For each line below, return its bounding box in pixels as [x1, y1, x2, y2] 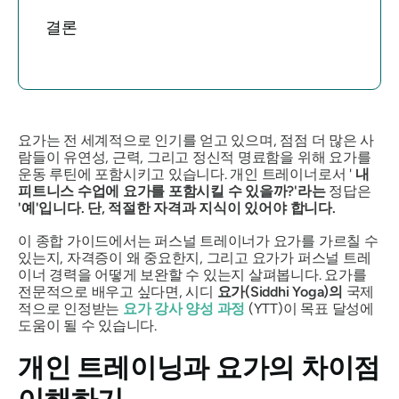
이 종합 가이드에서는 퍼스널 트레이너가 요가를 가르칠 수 [18, 232, 379, 249]
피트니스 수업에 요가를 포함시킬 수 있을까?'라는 [18, 183, 326, 199]
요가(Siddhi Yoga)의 [213, 283, 343, 300]
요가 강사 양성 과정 [122, 300, 246, 317]
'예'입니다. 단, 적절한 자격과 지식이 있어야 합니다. [18, 199, 336, 216]
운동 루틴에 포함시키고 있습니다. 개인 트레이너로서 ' [18, 166, 355, 183]
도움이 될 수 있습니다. [18, 317, 157, 334]
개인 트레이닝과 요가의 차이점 [18, 351, 381, 384]
